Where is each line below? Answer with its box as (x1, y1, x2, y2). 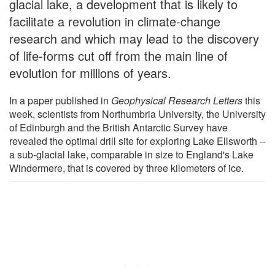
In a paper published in (9, 93, 111, 107)
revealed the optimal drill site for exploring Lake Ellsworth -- (9, 133, 266, 148)
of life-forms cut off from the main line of (9, 46, 228, 64)
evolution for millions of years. (9, 63, 171, 82)
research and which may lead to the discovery (9, 29, 259, 47)
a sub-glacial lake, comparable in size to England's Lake (9, 147, 254, 161)
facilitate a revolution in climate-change (9, 12, 220, 30)
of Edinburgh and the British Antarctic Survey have (9, 120, 228, 134)
